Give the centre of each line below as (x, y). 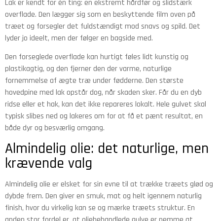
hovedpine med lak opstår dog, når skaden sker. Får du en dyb (103, 92)
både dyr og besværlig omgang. (55, 128)
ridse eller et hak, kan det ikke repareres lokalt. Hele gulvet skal (106, 104)
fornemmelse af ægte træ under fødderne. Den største (94, 80)
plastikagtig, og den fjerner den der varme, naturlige (88, 69)
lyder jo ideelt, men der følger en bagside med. (79, 38)
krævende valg (49, 164)
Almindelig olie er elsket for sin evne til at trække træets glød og (109, 184)
